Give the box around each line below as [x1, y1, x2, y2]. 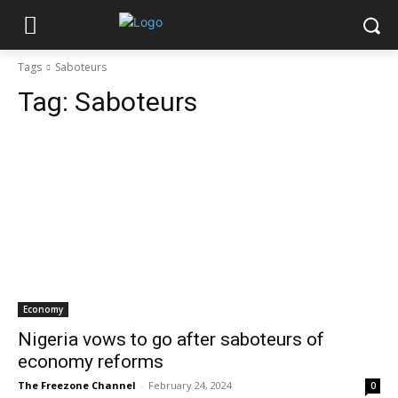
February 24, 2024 [148, 378, 232, 392]
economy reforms [18, 351, 163, 372]
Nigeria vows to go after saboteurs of [18, 329, 324, 350]
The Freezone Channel [18, 378, 136, 392]
